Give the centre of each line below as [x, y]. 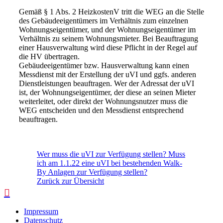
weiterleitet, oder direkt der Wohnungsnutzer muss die [103, 101]
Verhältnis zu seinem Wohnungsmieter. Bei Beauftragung [109, 39]
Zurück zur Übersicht [70, 181]
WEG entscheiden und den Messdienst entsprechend [101, 110]
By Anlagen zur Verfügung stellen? [92, 172]
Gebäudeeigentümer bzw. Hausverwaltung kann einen [104, 65]
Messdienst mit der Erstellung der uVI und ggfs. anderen [108, 74]
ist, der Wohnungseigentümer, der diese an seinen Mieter [107, 92]
